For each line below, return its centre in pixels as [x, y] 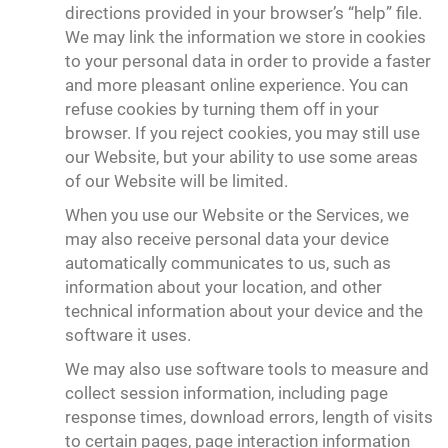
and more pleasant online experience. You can [236, 85]
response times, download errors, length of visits [249, 417]
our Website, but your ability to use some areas [241, 157]
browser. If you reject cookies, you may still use [242, 133]
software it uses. [128, 335]
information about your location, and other [223, 287]
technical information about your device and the [244, 311]
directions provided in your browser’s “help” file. [243, 13]
